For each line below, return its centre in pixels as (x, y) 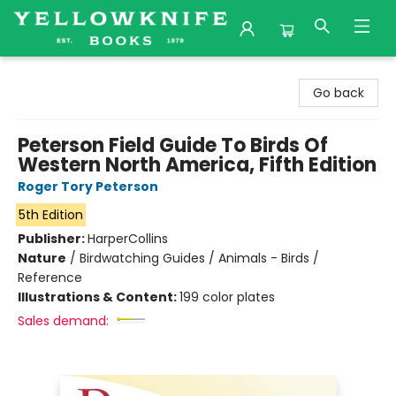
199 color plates (227, 297)
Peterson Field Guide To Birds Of (173, 145)
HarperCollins (128, 239)
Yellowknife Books (67, 73)
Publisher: (53, 239)
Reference (50, 278)
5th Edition (50, 215)
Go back (339, 93)
